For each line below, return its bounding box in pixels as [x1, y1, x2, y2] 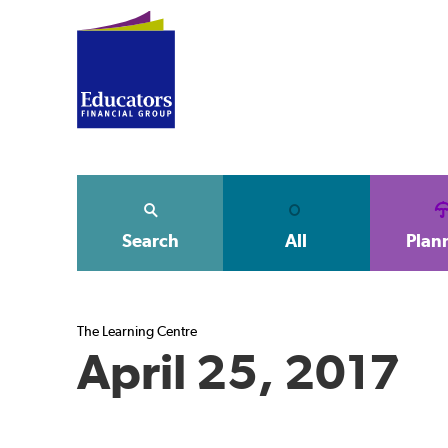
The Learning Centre [77, 323, 197, 339]
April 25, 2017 [77, 343, 400, 400]
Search [121, 230, 179, 251]
